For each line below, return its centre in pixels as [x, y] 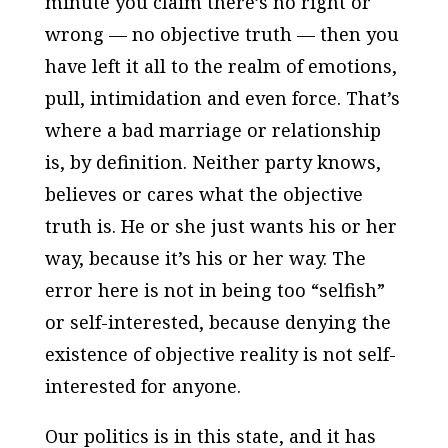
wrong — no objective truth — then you [221, 34]
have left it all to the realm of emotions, [220, 66]
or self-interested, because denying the [217, 322]
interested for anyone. [142, 386]
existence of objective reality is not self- [220, 354]
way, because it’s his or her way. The [205, 258]
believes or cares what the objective [203, 194]
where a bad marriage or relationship [212, 130]
